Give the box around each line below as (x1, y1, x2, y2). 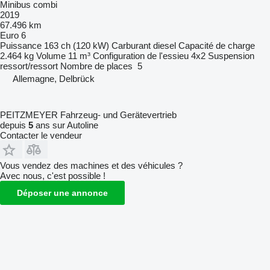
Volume (36, 50, 66, 61)
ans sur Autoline (33, 119, 98, 130)
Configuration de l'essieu (93, 50, 189, 61)
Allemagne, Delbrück (13, 73, 95, 84)
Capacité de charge (178, 40, 255, 51)
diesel (153, 40, 176, 51)
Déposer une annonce (17, 187, 108, 198)
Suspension (208, 50, 254, 61)
